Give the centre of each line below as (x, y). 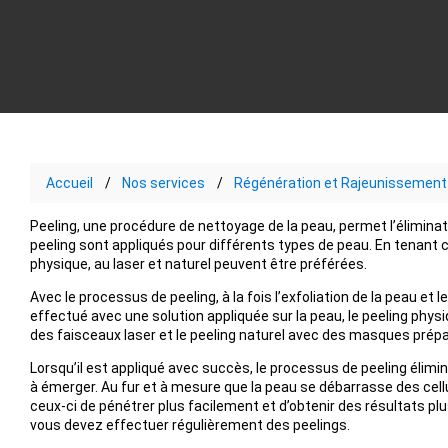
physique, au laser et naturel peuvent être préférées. (198, 263)
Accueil (69, 182)
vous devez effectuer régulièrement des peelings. (189, 424)
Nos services (163, 182)
